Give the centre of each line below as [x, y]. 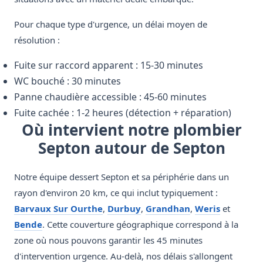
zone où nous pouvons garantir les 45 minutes [108, 240]
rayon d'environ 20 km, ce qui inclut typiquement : [116, 193]
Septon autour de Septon [131, 148]
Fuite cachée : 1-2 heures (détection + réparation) [123, 113]
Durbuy [124, 209]
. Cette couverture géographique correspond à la [140, 225]
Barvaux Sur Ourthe [58, 209]
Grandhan [168, 209]
